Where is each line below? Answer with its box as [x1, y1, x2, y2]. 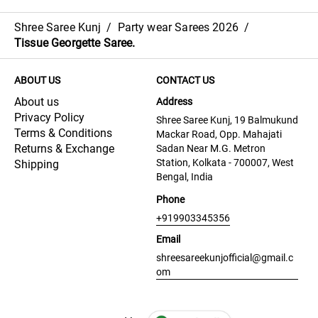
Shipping [14, 158, 59, 171]
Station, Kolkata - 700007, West [156, 157, 294, 168]
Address [156, 96, 192, 107]
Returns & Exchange [14, 142, 114, 155]
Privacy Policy [14, 111, 84, 124]
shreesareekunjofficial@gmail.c [156, 252, 293, 263]
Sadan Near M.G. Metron [156, 143, 265, 154]
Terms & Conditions [14, 126, 112, 140]
